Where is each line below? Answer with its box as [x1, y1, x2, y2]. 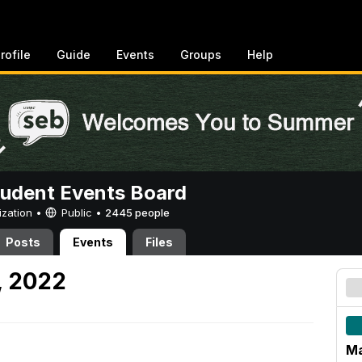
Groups [180, 48, 221, 61]
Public [58, 206, 95, 219]
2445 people [105, 206, 170, 219]
